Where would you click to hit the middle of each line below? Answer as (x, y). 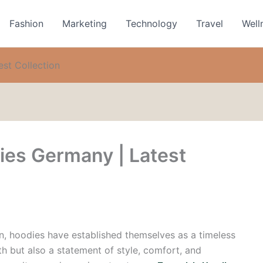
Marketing (85, 23)
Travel (210, 23)
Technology (152, 23)
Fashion (27, 23)
